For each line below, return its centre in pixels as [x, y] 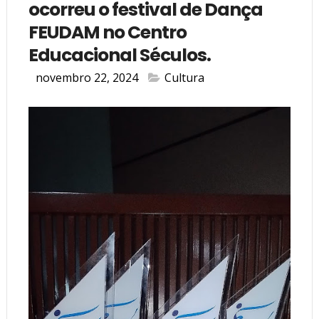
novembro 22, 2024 [87, 78]
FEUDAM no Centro [107, 33]
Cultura [184, 78]
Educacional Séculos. [119, 56]
